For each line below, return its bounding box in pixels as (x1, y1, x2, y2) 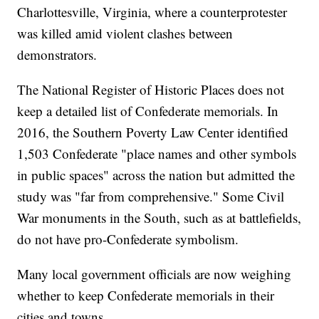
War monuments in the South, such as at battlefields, (17, 208, 302, 226)
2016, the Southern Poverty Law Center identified (17, 122, 289, 141)
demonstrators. (17, 45, 98, 63)
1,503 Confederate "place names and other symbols (17, 144, 297, 162)
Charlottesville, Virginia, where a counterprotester (17, 2, 288, 21)
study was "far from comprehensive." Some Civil (17, 187, 285, 205)
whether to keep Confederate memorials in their (17, 286, 275, 304)
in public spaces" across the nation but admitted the (17, 165, 296, 184)
